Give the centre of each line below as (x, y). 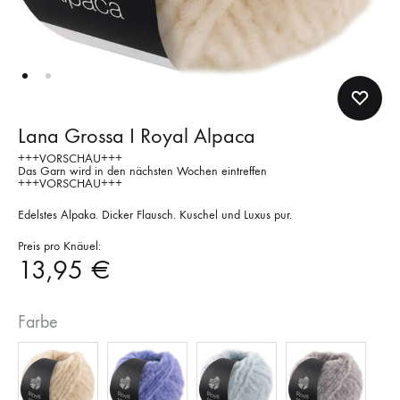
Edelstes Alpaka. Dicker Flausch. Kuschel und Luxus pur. (155, 215)
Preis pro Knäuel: (59, 246)
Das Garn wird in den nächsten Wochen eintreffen (142, 171)
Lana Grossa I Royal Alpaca (137, 136)
